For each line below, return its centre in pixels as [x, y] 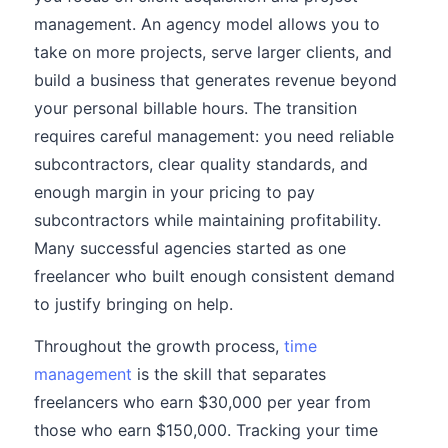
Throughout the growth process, [159, 346]
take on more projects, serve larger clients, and [213, 52]
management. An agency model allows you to [207, 24]
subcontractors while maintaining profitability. [207, 220]
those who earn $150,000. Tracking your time [206, 430]
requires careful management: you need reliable [214, 136]
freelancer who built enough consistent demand [214, 276]
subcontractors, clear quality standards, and [201, 164]
